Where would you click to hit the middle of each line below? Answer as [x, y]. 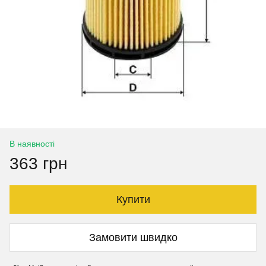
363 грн [38, 164]
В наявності [32, 144]
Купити [133, 199]
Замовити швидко [133, 237]
